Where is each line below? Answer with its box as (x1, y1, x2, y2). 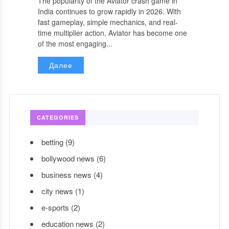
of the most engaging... (38, 38, 112, 49)
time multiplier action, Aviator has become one (38, 27, 187, 38)
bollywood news (41, 152, 95, 164)
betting (41, 136, 63, 147)
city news (41, 185, 73, 196)
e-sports (41, 201, 69, 213)
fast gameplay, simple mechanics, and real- (38, 16, 178, 27)
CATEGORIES (36, 113, 79, 121)
